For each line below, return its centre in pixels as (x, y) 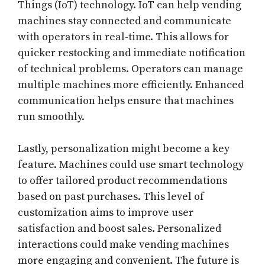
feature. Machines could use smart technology (131, 165)
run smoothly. (51, 117)
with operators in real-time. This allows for (123, 37)
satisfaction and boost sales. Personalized (119, 229)
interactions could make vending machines (123, 245)
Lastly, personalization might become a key (124, 149)
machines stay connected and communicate (125, 21)
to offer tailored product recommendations (122, 181)
